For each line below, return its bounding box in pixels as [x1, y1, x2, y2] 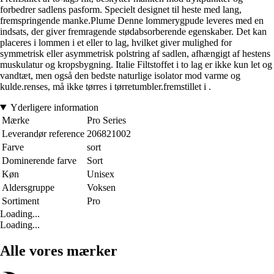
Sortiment [2, 196, 39, 207]
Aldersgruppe [2, 182, 54, 193]
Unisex [87, 169, 114, 180]
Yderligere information [10, 102, 98, 113]
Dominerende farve [2, 155, 76, 166]
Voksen [87, 182, 116, 193]
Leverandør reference [2, 128, 84, 139]
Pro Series [87, 115, 126, 126]
